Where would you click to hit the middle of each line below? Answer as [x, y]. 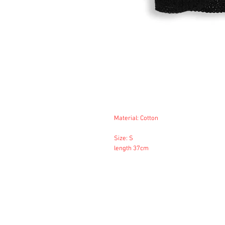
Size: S [124, 139]
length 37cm [131, 149]
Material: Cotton [136, 119]
